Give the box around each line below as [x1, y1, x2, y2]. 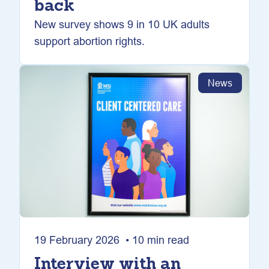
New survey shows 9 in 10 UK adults [34, 18, 210, 31]
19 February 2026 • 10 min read [34, 234, 189, 246]
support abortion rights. [34, 35, 145, 47]
